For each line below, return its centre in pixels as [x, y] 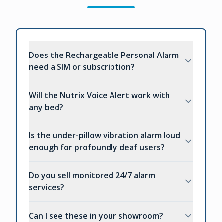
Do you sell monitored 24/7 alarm [92, 176]
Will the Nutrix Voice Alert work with [99, 95]
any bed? [46, 107]
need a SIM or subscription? [82, 67]
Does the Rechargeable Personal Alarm [104, 55]
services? [47, 188]
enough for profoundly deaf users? [97, 147]
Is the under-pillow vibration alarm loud [105, 136]
